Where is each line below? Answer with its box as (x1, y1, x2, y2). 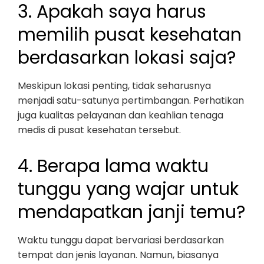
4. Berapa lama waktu (18, 154, 209, 179)
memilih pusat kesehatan (18, 22, 242, 47)
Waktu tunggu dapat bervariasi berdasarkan (18, 233, 224, 247)
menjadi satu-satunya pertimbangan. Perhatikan (18, 94, 244, 107)
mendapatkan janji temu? (18, 200, 245, 225)
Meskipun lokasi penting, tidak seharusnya (18, 79, 211, 93)
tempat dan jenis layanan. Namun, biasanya (18, 248, 219, 262)
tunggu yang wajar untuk (18, 177, 239, 202)
